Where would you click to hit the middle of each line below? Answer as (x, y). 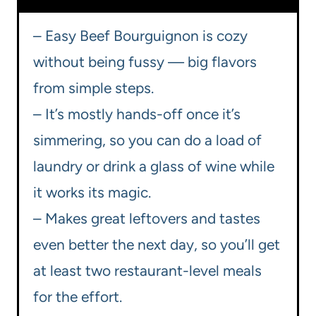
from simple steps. (93, 88)
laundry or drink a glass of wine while (154, 166)
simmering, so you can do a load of (147, 140)
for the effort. (78, 297)
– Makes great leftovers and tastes (147, 219)
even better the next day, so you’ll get (157, 245)
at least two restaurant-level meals (147, 271)
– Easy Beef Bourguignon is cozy (140, 36)
